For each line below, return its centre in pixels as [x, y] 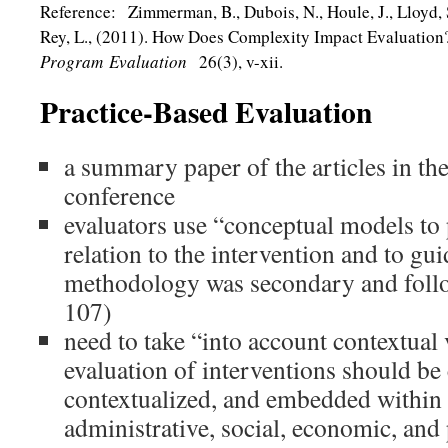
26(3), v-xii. [238, 61]
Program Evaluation [116, 61]
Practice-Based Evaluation [206, 111]
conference [119, 195]
